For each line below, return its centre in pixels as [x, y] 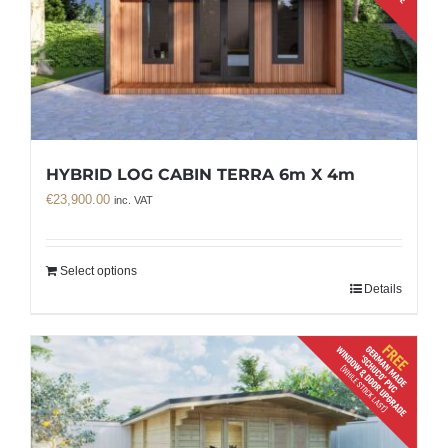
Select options [98, 271]
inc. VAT [133, 200]
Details [383, 289]
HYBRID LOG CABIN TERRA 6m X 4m [200, 175]
